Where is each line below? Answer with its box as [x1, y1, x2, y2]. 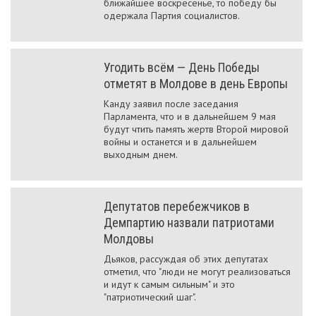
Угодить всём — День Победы [104, 60, 260, 75]
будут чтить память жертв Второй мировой [104, 123, 288, 135]
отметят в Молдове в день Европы [104, 76, 288, 91]
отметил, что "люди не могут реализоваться [104, 265, 291, 278]
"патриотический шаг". [104, 291, 196, 303]
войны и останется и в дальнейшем [104, 135, 257, 148]
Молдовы [104, 231, 154, 246]
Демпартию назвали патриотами [104, 215, 274, 230]
